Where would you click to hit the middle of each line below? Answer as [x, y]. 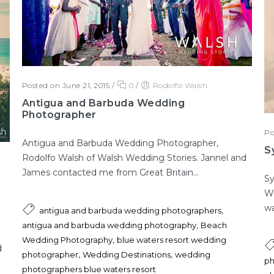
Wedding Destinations [126, 254]
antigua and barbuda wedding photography [109, 225]
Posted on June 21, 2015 [66, 85]
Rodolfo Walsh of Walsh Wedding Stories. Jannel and [134, 157]
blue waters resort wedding [171, 239]
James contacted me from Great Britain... [110, 172]
